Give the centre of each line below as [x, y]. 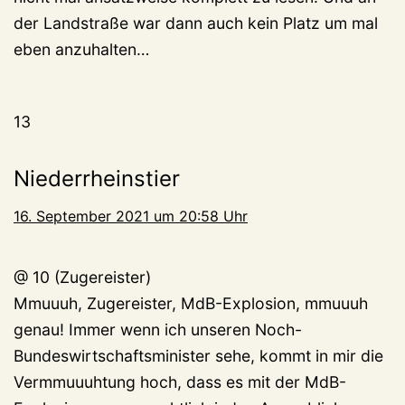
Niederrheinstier [97, 179]
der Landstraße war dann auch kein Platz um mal [196, 24]
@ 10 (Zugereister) [82, 278]
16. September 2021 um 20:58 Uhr [131, 217]
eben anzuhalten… [81, 50]
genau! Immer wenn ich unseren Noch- [158, 330]
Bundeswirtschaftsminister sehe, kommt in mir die [198, 356]
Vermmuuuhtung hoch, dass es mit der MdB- [180, 382]
